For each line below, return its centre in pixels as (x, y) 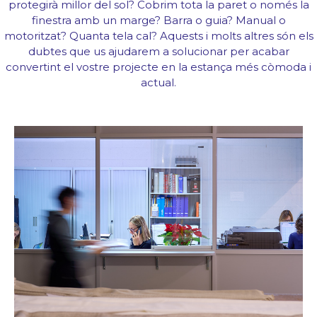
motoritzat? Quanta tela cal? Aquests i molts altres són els (158, 35)
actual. (158, 82)
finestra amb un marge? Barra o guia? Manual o (158, 20)
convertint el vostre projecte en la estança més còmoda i (158, 67)
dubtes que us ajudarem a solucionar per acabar (158, 51)
